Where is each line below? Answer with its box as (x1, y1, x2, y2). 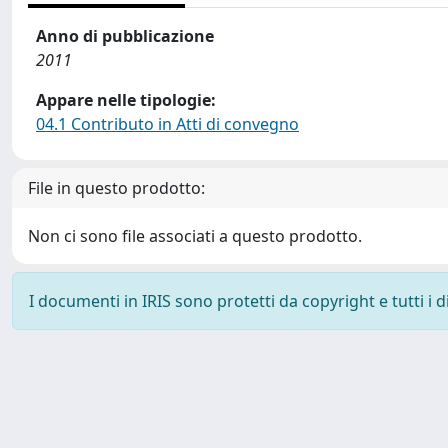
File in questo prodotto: (28, 177, 205, 199)
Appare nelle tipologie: (36, 89, 216, 111)
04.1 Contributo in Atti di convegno (36, 113, 299, 135)
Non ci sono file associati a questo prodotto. (28, 225, 362, 247)
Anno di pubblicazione (36, 25, 214, 47)
